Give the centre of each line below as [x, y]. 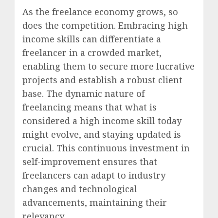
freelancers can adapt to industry [94, 175]
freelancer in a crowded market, [92, 53]
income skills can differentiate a [92, 39]
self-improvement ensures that [90, 162]
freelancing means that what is [90, 107]
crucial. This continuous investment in [106, 148]
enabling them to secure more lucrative [109, 66]
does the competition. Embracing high [105, 26]
